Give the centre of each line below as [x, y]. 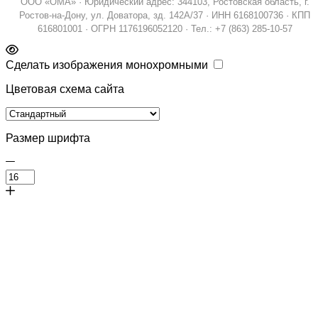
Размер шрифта [48, 138]
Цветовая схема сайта [65, 89]
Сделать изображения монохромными [107, 65]
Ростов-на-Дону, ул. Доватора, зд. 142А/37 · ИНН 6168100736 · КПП [165, 16]
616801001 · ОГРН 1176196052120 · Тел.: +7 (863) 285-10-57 [165, 29]
